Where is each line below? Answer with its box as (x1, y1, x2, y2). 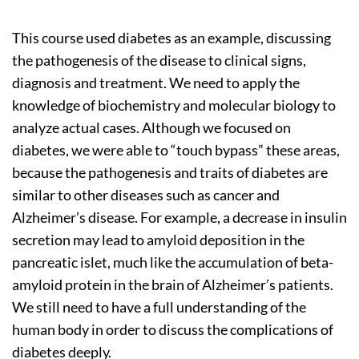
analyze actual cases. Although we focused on (12, 118, 291, 136)
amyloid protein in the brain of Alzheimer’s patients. (12, 275, 333, 293)
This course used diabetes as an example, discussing (12, 28, 331, 46)
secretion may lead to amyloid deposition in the (12, 230, 305, 248)
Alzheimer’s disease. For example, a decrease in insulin (12, 208, 347, 226)
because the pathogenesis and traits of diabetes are (12, 163, 328, 181)
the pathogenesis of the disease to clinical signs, (12, 50, 306, 69)
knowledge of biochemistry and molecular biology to (12, 95, 336, 114)
